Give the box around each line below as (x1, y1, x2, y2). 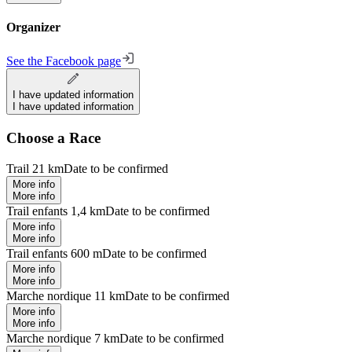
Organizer (6, 20, 60, 34)
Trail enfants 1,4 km (6, 203, 105, 218)
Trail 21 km (6, 161, 64, 175)
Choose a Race (6, 129, 101, 146)
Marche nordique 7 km (6, 331, 119, 345)
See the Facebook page (6, 54, 121, 68)
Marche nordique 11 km (6, 288, 125, 302)
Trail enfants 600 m (6, 246, 102, 260)
